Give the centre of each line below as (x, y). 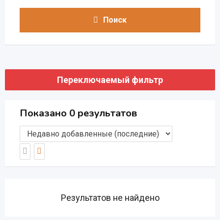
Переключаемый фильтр (110, 80)
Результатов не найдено (110, 198)
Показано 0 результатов (78, 113)
